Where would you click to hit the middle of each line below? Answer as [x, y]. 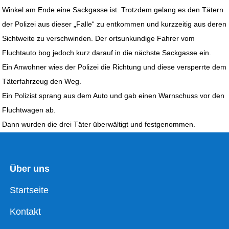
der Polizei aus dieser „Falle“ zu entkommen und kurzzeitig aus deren [114, 24]
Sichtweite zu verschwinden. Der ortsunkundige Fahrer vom [99, 39]
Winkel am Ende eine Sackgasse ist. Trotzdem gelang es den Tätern [113, 10]
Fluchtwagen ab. [29, 110]
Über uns [30, 168]
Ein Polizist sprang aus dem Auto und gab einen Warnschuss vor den [113, 96]
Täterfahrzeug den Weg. [42, 82]
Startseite [29, 190]
